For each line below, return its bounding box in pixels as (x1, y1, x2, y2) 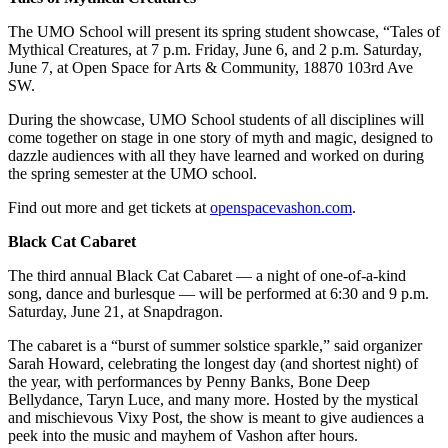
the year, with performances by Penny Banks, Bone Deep (8, 372, 370, 390)
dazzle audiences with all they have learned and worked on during (8, 146, 424, 164)
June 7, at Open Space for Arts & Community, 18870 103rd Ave (8, 58, 413, 76)
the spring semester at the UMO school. (8, 164, 257, 182)
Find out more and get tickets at (8, 198, 210, 216)
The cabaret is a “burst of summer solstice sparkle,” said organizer (8, 336, 422, 354)
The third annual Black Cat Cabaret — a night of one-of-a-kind (8, 266, 406, 284)
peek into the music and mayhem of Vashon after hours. (8, 426, 358, 444)
